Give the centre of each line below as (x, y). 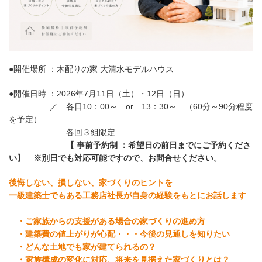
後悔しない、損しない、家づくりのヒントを (91, 182)
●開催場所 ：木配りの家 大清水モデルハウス (91, 69)
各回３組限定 (62, 132)
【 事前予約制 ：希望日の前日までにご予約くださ (130, 145)
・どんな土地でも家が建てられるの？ (82, 247)
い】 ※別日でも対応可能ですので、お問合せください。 (115, 158)
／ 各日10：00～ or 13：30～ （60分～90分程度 (131, 106)
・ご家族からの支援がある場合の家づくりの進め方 (107, 221)
